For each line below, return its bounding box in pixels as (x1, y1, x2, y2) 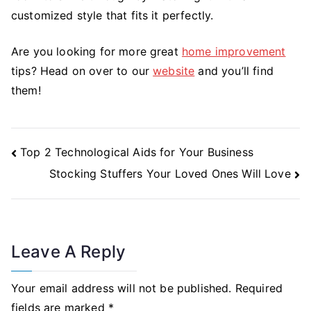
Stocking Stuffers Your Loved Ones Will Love (49, 166, 291, 180)
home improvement (181, 44, 286, 58)
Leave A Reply (11, 241, 126, 262)
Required (235, 280, 283, 295)
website (153, 63, 195, 78)
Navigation (10, 157, 94, 177)
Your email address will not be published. (11, 280, 232, 295)
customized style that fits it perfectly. (11, 8, 214, 22)
